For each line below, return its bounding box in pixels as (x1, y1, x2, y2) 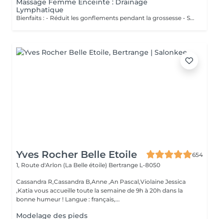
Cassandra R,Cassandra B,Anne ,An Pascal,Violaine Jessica (16, 178, 186, 185)
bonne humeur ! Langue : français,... (65, 196, 120, 203)
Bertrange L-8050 (109, 161, 160, 169)
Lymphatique (16, 5, 64, 14)
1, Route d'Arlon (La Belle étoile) (16, 161, 109, 169)
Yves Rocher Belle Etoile (16, 149, 137, 160)
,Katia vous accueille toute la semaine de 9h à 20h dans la (16, 187, 183, 194)
